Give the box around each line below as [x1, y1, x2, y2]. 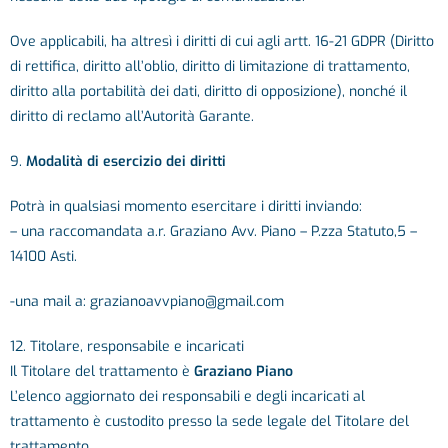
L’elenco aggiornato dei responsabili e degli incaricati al [10, 387, 365, 406]
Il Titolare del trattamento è [10, 362, 194, 381]
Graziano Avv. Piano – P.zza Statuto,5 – [170, 222, 417, 241]
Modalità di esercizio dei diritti [26, 152, 226, 171]
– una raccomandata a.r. [10, 222, 170, 241]
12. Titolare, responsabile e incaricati [10, 337, 244, 356]
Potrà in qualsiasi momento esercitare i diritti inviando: [10, 197, 362, 216]
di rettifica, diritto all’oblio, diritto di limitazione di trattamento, [10, 57, 410, 76]
